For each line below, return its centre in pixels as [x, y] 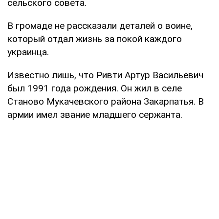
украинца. [28, 52]
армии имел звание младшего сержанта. [95, 114]
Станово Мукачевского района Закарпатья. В [106, 101]
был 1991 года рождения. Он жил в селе [95, 88]
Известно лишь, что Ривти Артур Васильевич [105, 75]
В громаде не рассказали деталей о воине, [100, 25]
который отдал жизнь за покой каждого [95, 39]
